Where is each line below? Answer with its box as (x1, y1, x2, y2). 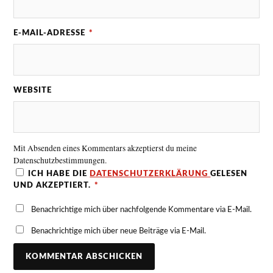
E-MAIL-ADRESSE (13, 29, 88, 37)
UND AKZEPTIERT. (13, 181, 91, 189)
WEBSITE (13, 86, 52, 94)
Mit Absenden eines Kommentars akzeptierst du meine (13, 142, 197, 154)
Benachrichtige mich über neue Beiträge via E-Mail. (31, 227, 207, 235)
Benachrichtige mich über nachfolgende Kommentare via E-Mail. (31, 205, 252, 213)
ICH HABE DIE (28, 169, 90, 177)
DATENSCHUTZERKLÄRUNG (90, 169, 211, 177)
